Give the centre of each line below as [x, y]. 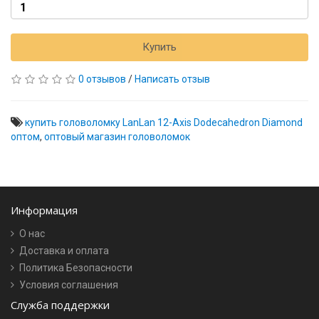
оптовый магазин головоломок [117, 137]
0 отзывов [102, 79]
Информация [44, 210]
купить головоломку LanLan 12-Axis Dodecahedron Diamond [164, 122]
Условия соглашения [69, 285]
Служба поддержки [60, 305]
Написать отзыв [172, 79]
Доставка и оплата [64, 251]
